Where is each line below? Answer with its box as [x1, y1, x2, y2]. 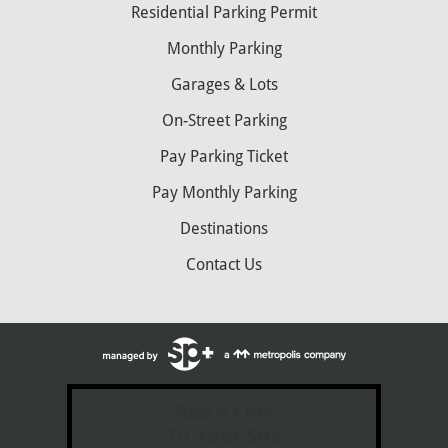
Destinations [180, 218, 268, 238]
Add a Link [174, 398, 274, 422]
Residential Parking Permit [131, 2, 317, 22]
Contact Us [186, 254, 262, 274]
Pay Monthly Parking [151, 182, 297, 202]
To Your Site [166, 422, 282, 446]
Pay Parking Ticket [160, 146, 288, 166]
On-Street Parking [161, 110, 287, 130]
